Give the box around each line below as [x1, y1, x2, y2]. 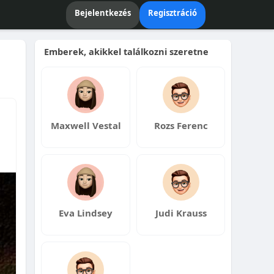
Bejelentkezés [75, 7, 131, 18]
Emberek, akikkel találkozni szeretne [44, 45, 209, 57]
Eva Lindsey [59, 207, 113, 219]
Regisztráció [148, 7, 197, 18]
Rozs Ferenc [154, 119, 208, 131]
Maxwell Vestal [50, 119, 121, 131]
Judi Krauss [155, 207, 207, 219]
